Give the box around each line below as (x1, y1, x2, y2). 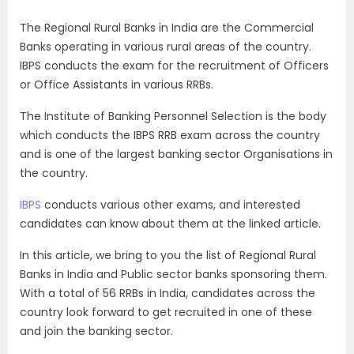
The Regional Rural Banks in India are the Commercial (20, 20, 314, 36)
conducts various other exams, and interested (41, 197, 300, 213)
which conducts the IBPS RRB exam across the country (20, 127, 320, 143)
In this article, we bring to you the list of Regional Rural (20, 247, 316, 263)
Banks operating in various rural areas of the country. (20, 39, 311, 55)
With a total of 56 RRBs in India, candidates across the (20, 285, 315, 301)
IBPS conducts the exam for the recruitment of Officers (20, 58, 329, 73)
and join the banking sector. (20, 323, 176, 339)
